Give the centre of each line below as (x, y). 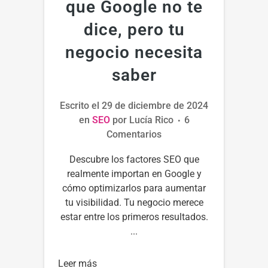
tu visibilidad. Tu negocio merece (134, 202)
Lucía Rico (151, 120)
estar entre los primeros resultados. (134, 217)
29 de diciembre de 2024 (155, 105)
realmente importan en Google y (134, 173)
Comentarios (134, 134)
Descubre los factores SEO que (134, 159)
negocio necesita (134, 52)
